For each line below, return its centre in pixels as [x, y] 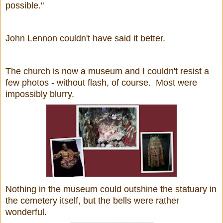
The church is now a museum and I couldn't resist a [107, 71]
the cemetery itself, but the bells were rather [92, 201]
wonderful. [26, 212]
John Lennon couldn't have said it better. [85, 39]
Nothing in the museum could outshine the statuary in [111, 189]
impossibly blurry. [40, 94]
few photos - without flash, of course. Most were [101, 83]
